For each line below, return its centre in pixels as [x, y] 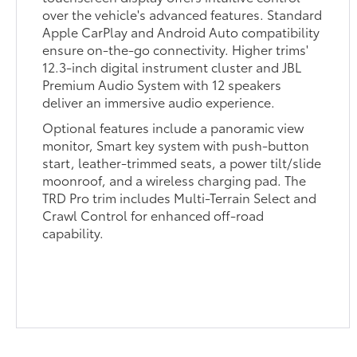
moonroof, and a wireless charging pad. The [175, 179]
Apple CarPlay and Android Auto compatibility [181, 31]
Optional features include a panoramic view [173, 127]
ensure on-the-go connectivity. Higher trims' [176, 49]
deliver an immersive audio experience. [159, 101]
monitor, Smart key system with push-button [176, 144]
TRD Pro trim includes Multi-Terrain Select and [180, 197]
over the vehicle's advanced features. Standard [182, 14]
